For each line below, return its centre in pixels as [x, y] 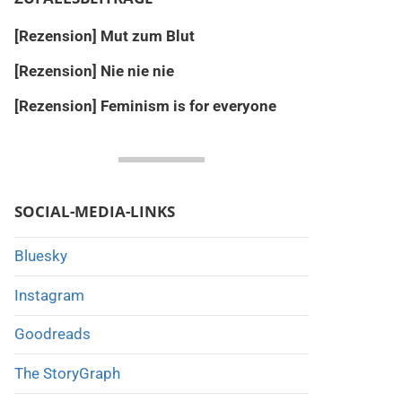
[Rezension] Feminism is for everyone [145, 105]
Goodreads [52, 334]
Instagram [49, 295]
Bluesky [40, 256]
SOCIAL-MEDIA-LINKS [94, 211]
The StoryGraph [67, 374]
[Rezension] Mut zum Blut [104, 35]
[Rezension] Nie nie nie [94, 70]
